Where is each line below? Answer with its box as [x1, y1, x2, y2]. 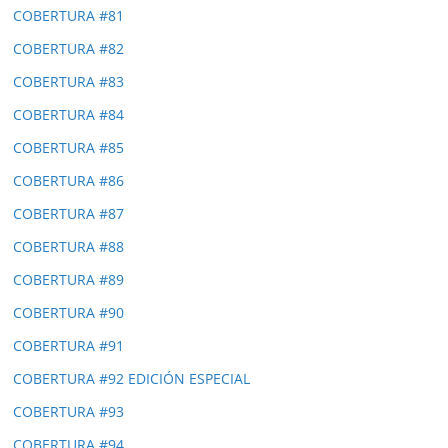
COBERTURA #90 [13, 302, 124, 322]
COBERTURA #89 [13, 269, 124, 289]
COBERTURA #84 [13, 104, 124, 124]
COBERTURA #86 [13, 170, 124, 190]
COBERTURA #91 [13, 335, 124, 355]
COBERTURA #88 [13, 236, 124, 256]
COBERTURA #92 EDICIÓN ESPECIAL [13, 368, 250, 388]
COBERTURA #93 [13, 401, 124, 421]
